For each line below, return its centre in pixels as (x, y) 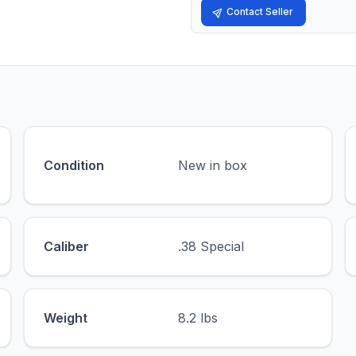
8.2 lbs (197, 318)
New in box (212, 165)
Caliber (66, 246)
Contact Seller (260, 12)
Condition (74, 165)
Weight (65, 318)
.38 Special (211, 246)
